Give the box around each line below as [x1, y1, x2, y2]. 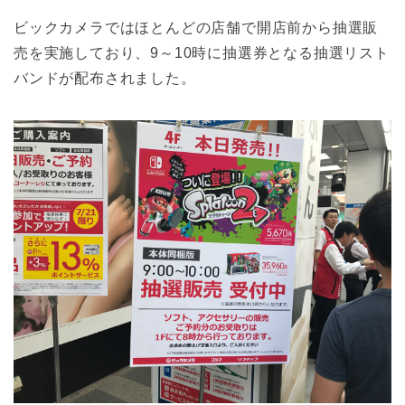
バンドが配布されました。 [14, 70, 196, 86]
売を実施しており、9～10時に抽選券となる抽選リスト [14, 44, 390, 61]
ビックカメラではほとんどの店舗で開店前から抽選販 [14, 19, 379, 35]
